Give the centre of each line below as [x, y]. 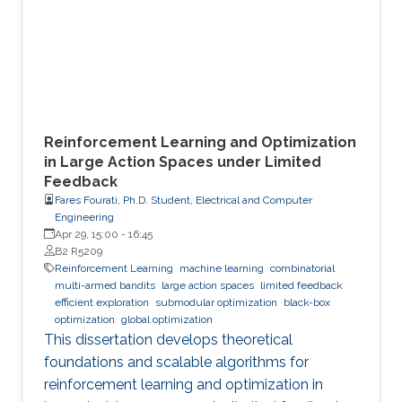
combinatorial [302, 268]
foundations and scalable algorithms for [176, 362]
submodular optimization [216, 302]
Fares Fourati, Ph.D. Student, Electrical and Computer [184, 200]
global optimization [167, 319]
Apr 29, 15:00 [87, 234]
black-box [307, 302]
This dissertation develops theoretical [168, 339]
